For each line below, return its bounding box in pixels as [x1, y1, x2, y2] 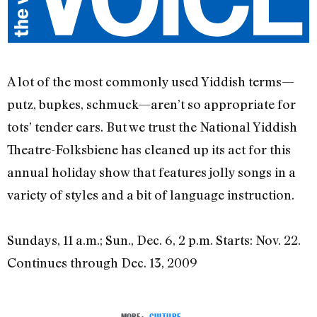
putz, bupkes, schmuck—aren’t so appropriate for [7, 96, 296, 113]
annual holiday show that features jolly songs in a [7, 164, 296, 180]
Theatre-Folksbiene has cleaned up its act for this [7, 142, 291, 158]
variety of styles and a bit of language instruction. [7, 187, 294, 203]
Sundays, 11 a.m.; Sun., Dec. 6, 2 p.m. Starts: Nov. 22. [7, 232, 301, 248]
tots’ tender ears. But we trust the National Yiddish [7, 119, 297, 135]
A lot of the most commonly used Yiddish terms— [7, 74, 294, 90]
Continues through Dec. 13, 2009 [7, 255, 197, 271]
